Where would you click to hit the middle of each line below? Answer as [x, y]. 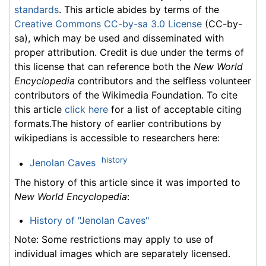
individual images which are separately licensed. [122, 253]
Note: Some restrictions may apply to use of [114, 239]
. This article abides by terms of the [139, 10]
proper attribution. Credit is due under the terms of [129, 53]
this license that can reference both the [104, 67]
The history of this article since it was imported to [127, 182]
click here [86, 110]
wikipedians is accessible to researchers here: [117, 138]
